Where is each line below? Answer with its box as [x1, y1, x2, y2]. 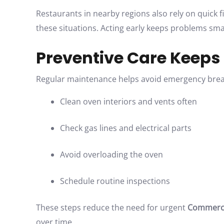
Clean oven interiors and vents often [60, 96, 197, 107]
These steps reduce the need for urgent [36, 202, 187, 213]
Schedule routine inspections [60, 175, 170, 186]
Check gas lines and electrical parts [60, 122, 191, 133]
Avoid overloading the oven [60, 149, 163, 160]
